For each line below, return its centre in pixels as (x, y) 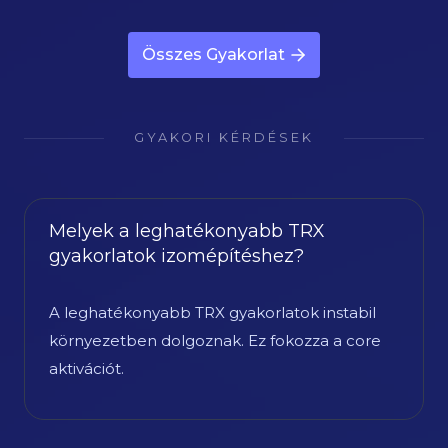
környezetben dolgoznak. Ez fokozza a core (214, 340)
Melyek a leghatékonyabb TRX (186, 231)
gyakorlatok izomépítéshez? (176, 256)
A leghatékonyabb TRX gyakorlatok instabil (212, 312)
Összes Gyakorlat (213, 54)
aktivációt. (86, 368)
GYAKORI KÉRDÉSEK (224, 137)
